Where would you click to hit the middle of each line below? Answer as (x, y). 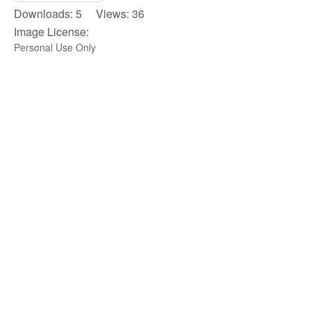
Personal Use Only (55, 47)
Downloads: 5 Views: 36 (79, 13)
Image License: (51, 31)
